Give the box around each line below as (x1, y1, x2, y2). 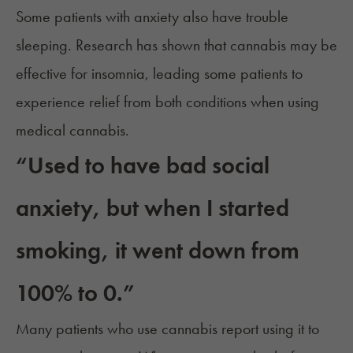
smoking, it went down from (16, 236, 299, 266)
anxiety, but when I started (16, 193, 289, 224)
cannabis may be (230, 35, 337, 56)
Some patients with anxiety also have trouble (16, 6, 288, 28)
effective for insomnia (16, 63, 145, 84)
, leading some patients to (145, 63, 303, 84)
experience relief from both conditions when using (16, 91, 319, 113)
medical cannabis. (16, 120, 129, 141)
